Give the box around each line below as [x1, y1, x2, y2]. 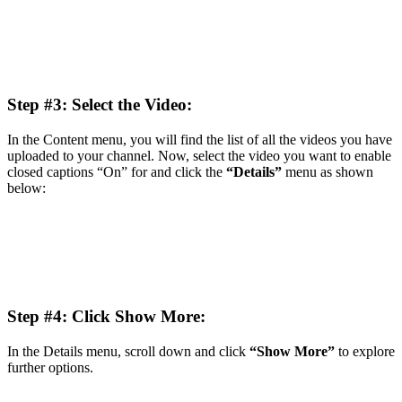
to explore [335, 343, 395, 359]
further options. [7, 359, 93, 375]
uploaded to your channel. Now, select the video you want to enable [7, 147, 391, 163]
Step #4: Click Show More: [7, 306, 205, 326]
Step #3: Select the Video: [7, 94, 192, 114]
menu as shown [282, 163, 373, 179]
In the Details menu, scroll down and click [7, 343, 249, 359]
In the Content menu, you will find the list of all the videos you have [7, 131, 392, 147]
